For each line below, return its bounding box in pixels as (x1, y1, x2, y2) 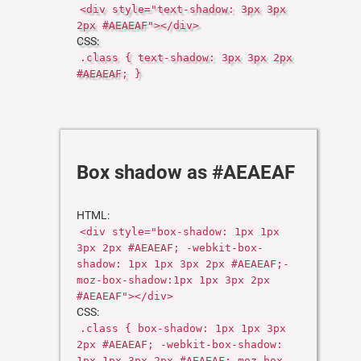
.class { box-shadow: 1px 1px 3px (80, 322, 286, 334)
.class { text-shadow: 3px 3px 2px (80, 52, 293, 64)
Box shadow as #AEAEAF (77, 161, 295, 184)
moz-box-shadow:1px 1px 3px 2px (77, 274, 270, 286)
